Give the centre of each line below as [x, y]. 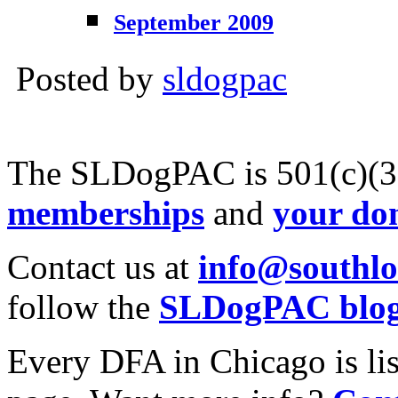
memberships [106, 212]
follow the [83, 306]
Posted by [89, 78]
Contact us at [103, 267]
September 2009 [194, 22]
